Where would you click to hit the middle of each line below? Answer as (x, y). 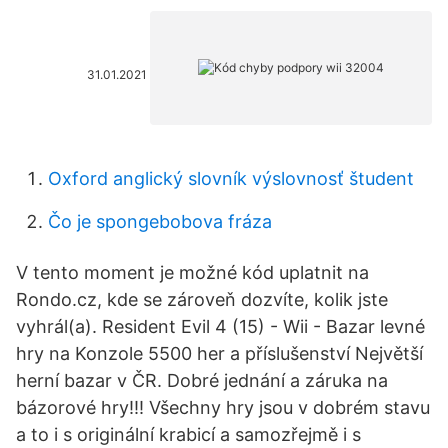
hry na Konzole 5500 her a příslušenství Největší (219, 353)
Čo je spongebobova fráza (160, 221)
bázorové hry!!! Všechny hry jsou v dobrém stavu (223, 407)
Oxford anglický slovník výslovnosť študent (231, 178)
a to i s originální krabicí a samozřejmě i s (188, 434)
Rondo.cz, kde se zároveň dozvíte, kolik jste (202, 299)
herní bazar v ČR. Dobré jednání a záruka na (202, 380)
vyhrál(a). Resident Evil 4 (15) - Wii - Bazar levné (220, 326)
